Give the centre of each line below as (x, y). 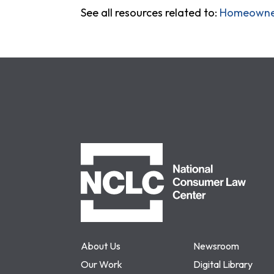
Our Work (102, 265)
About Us (101, 246)
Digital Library (223, 265)
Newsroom (216, 246)
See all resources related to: (150, 13)
